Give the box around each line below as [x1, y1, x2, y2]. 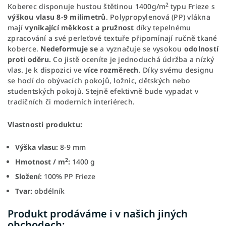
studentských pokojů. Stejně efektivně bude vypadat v [8, 86, 198, 96]
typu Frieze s [170, 1, 215, 11]
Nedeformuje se [40, 43, 100, 53]
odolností [184, 43, 218, 53]
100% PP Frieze [44, 171, 95, 181]
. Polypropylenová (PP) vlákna [105, 12, 210, 22]
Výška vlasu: [15, 142, 60, 152]
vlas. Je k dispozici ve [8, 65, 84, 75]
